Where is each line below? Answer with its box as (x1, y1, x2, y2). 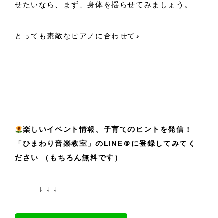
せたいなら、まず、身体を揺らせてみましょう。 (15, 1, 193, 9)
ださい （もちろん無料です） (15, 154, 123, 162)
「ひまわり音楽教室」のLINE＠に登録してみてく (15, 140, 196, 148)
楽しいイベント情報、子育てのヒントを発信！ (22, 126, 193, 134)
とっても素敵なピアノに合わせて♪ (15, 32, 141, 40)
